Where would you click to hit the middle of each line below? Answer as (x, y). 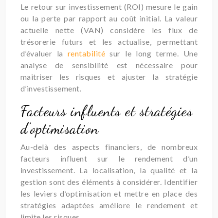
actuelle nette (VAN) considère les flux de (109, 30)
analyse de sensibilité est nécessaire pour (109, 65)
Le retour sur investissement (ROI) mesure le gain (109, 7)
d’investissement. (51, 88)
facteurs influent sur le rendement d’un (109, 158)
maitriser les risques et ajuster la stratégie (109, 77)
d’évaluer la (44, 53)
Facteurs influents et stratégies (107, 111)
